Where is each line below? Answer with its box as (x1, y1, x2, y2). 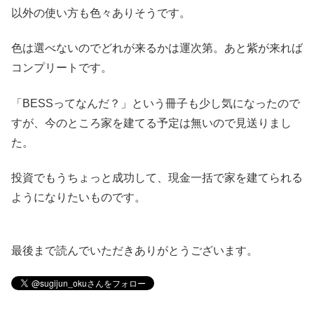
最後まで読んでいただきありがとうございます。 (11, 244, 258, 257)
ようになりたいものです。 (11, 191, 146, 203)
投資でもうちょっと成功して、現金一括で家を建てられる (11, 171, 303, 184)
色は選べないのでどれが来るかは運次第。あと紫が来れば (11, 42, 303, 55)
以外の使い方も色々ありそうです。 (11, 6, 191, 19)
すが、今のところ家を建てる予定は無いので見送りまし (11, 116, 292, 129)
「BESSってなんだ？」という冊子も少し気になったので (11, 97, 300, 109)
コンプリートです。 (11, 62, 112, 74)
